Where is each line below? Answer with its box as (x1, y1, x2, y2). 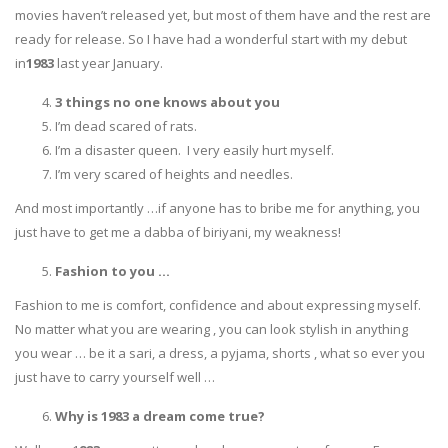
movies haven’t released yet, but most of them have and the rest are (15, 5, 431, 24)
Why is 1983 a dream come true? (55, 406, 265, 425)
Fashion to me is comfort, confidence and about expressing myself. (15, 295, 421, 314)
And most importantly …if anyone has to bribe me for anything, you (15, 198, 420, 217)
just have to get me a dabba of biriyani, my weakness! (15, 222, 341, 241)
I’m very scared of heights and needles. (55, 164, 293, 183)
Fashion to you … (55, 261, 170, 280)
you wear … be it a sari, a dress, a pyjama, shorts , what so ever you (15, 343, 425, 362)
